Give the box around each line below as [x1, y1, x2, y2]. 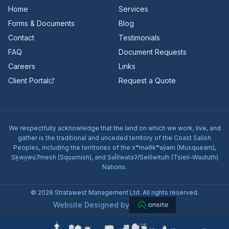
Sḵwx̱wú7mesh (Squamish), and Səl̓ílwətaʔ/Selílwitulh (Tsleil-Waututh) [11, 153, 218, 162]
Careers [8, 62, 35, 71]
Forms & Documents [8, 19, 75, 28]
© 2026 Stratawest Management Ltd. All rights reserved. [30, 189, 199, 197]
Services [119, 5, 148, 14]
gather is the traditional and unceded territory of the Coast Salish [18, 134, 211, 142]
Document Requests [119, 48, 187, 57]
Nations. [102, 163, 127, 171]
